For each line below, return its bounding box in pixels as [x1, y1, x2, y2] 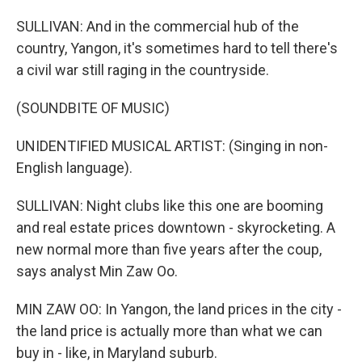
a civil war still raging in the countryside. [16, 61, 269, 78]
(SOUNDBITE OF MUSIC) [16, 99, 170, 116]
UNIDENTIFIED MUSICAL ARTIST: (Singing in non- [16, 137, 328, 154]
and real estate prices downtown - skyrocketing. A [16, 219, 335, 236]
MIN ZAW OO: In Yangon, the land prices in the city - [16, 301, 342, 318]
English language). [16, 159, 133, 176]
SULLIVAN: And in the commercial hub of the [16, 18, 299, 35]
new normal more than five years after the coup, [16, 241, 322, 258]
